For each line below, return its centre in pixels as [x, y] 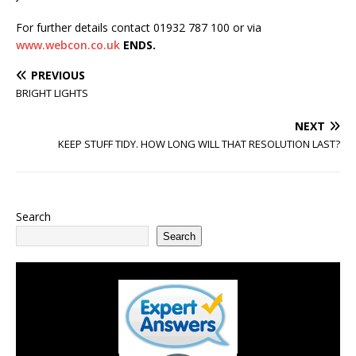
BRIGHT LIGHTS [52, 93]
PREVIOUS [58, 75]
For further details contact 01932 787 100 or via [139, 27]
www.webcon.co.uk [68, 45]
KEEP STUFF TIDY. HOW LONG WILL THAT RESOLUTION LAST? [199, 144]
